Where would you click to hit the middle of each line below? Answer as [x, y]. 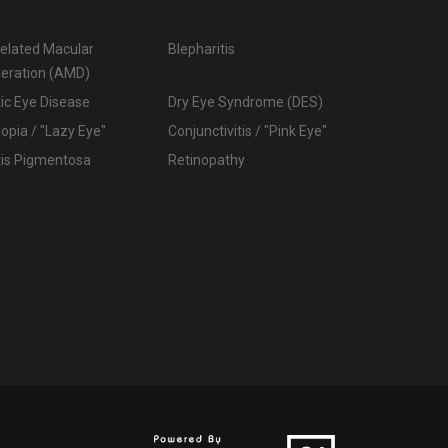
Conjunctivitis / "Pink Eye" [247, 131]
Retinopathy [206, 160]
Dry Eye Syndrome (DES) [245, 102]
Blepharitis [201, 49]
